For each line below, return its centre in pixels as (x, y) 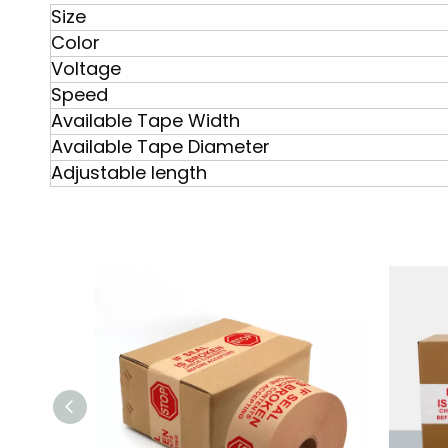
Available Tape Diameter (160, 146)
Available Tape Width (145, 120)
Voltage (86, 68)
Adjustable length (129, 172)
